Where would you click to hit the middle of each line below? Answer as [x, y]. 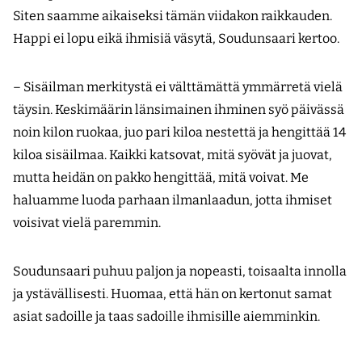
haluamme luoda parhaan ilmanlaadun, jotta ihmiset [173, 200]
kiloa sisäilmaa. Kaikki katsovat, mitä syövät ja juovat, [173, 155]
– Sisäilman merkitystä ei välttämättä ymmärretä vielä [178, 87]
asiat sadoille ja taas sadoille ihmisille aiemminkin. [166, 317]
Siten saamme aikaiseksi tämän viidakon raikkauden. [173, 16]
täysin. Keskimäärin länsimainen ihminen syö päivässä [179, 110]
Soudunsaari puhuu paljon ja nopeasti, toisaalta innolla [180, 271]
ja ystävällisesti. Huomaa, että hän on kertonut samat [173, 294]
